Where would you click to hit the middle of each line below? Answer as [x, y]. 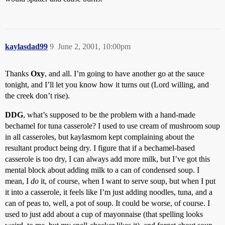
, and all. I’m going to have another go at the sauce [125, 74]
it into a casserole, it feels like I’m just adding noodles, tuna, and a [109, 192]
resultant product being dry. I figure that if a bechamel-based [100, 148]
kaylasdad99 [26, 46]
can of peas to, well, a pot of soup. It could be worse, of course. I [107, 203]
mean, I [18, 181]
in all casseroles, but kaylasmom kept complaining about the [100, 137]
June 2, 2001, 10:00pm [94, 46]
